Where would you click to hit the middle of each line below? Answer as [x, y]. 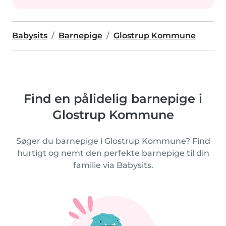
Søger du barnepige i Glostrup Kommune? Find [113, 141]
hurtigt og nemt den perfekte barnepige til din [113, 153]
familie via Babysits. [113, 165]
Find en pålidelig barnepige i [113, 99]
